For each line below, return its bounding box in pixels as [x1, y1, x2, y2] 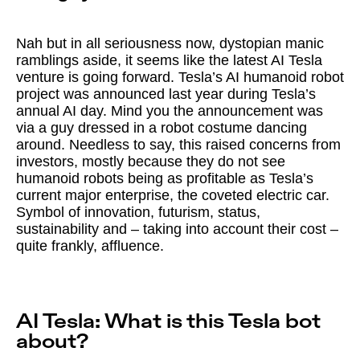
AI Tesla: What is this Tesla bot [16, 312, 321, 333]
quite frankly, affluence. [16, 238, 164, 255]
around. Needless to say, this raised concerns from [16, 137, 341, 153]
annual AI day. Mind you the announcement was [16, 103, 323, 120]
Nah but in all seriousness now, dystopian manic [16, 35, 324, 52]
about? [16, 332, 88, 353]
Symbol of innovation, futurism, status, [16, 204, 260, 221]
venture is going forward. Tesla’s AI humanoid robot [16, 69, 344, 86]
